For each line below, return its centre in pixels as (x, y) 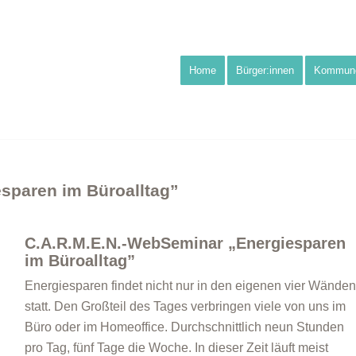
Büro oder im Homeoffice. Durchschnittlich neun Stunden (184, 327)
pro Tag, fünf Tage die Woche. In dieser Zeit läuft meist (176, 348)
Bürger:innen (265, 70)
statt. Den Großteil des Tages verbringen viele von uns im (185, 306)
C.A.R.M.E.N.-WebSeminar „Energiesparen (185, 243)
